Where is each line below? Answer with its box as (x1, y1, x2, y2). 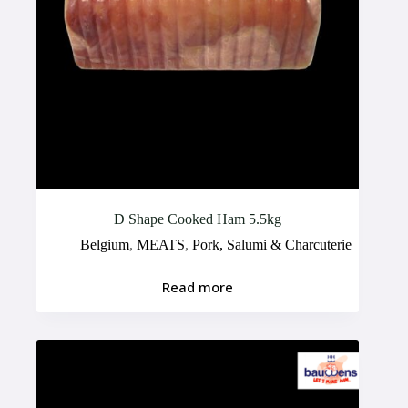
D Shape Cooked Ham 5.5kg (114, 210, 282, 227)
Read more (162, 278, 234, 297)
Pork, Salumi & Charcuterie (192, 236, 352, 252)
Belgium (80, 236, 130, 252)
